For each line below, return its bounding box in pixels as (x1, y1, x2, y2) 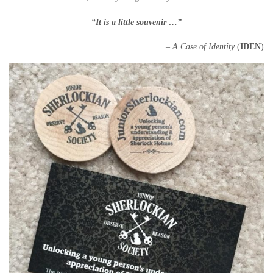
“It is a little (91, 18, 136, 27)
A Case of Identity (172, 42, 235, 51)
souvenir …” (136, 18, 182, 27)
